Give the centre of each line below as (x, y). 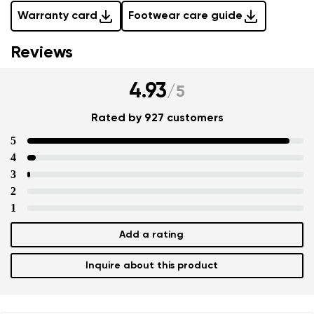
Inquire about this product (151, 266)
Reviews (42, 53)
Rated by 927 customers (157, 119)
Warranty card (57, 16)
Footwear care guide (185, 16)
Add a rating (151, 235)
